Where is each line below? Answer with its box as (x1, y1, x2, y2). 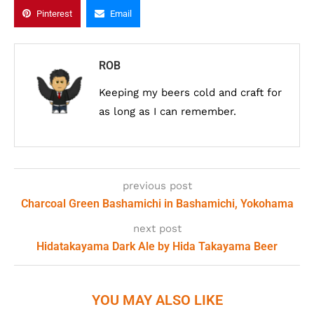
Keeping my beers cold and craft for (99, 86, 282, 99)
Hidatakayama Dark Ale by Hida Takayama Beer (36, 240, 278, 253)
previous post (122, 179, 192, 192)
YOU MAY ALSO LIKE (91, 292, 223, 308)
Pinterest (36, 8, 72, 19)
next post (132, 222, 182, 235)
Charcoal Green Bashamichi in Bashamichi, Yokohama (20, 197, 294, 210)
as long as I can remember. (99, 105, 236, 118)
